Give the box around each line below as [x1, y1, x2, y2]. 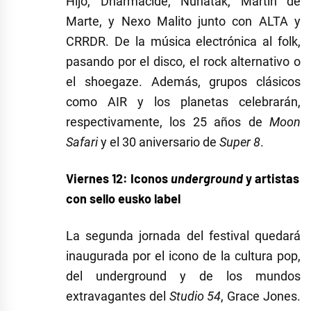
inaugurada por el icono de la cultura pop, [66, 249, 301, 264]
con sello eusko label [66, 191, 180, 207]
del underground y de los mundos [66, 269, 301, 284]
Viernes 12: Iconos [66, 171, 171, 187]
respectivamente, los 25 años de [66, 115, 269, 130]
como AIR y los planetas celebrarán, [66, 94, 301, 110]
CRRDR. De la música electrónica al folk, [66, 34, 301, 49]
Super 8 [219, 135, 260, 150]
